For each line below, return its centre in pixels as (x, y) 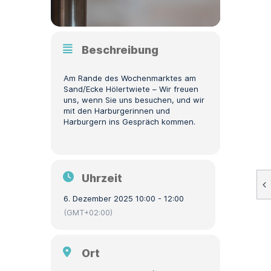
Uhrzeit (102, 178)
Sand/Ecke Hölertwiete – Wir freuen (131, 89)
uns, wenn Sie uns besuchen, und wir (134, 100)
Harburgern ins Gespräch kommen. (129, 122)
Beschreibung (120, 50)
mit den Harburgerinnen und (117, 111)
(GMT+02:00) (88, 212)
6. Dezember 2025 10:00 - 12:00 (124, 198)
